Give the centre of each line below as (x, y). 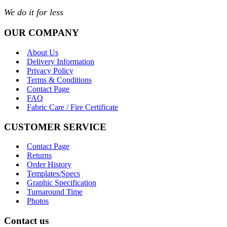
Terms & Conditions (59, 80)
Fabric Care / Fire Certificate (72, 107)
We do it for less (34, 12)
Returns (39, 156)
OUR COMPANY (42, 33)
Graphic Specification (62, 183)
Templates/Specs (53, 174)
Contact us (26, 220)
